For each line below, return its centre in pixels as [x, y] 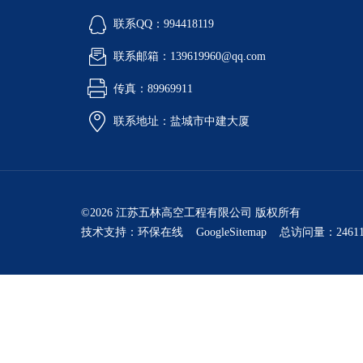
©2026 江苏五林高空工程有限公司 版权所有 [191, 213]
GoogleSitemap [231, 232]
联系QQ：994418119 [164, 24]
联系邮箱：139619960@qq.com [190, 56]
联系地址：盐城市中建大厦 [181, 121]
